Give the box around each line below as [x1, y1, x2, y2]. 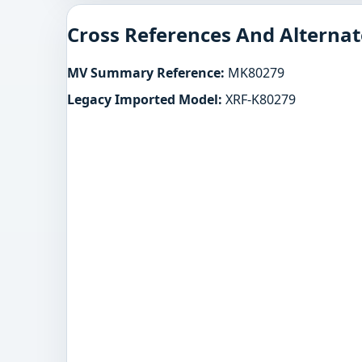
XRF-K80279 [222, 90, 296, 109]
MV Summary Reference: [67, 64, 225, 82]
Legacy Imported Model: [67, 90, 222, 109]
